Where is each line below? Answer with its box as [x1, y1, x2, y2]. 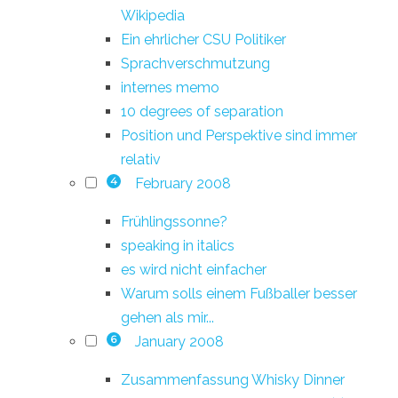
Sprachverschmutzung [121, 54, 270, 72]
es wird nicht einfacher [121, 260, 267, 278]
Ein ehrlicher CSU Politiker [121, 30, 286, 48]
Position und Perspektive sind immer [121, 126, 357, 144]
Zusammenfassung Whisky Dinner [121, 370, 345, 388]
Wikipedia [121, 6, 185, 24]
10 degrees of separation [121, 102, 283, 120]
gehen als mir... [121, 308, 214, 326]
